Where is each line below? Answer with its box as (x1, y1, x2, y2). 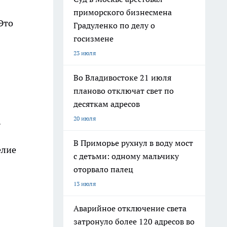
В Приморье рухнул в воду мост (73, 138, 193, 148)
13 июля (73, 180, 96, 187)
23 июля (73, 49, 96, 57)
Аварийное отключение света (73, 203, 186, 213)
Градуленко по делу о (73, 20, 155, 30)
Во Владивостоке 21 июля (73, 72, 171, 83)
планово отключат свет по (73, 86, 174, 96)
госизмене (73, 33, 113, 44)
